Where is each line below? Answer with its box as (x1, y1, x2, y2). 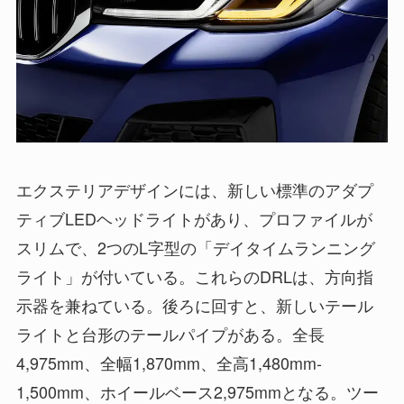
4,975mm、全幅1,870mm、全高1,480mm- (15, 350, 322, 374)
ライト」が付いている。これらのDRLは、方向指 (15, 263, 373, 288)
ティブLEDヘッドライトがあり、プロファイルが (15, 206, 372, 230)
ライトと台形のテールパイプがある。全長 (15, 321, 325, 345)
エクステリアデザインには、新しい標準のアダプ (15, 177, 373, 201)
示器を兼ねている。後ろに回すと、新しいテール (15, 292, 373, 317)
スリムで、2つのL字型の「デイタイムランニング (15, 234, 375, 259)
